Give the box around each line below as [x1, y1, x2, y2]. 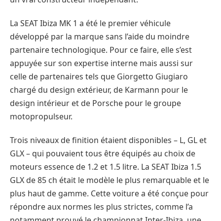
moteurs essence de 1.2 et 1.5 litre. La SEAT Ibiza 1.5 [10, 161, 201, 172]
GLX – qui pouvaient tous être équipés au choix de [10, 147, 195, 159]
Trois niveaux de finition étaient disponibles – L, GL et [10, 134, 207, 146]
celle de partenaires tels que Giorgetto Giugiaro [10, 71, 188, 82]
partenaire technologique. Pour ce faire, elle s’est [10, 44, 192, 55]
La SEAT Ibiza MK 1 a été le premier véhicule [10, 17, 171, 29]
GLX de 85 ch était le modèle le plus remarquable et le [10, 174, 209, 185]
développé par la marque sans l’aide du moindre [10, 31, 189, 42]
